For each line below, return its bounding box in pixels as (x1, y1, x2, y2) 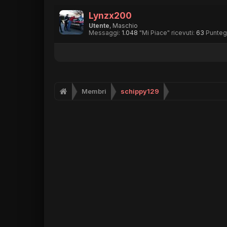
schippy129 (121, 87, 159, 95)
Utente (89, 22, 109, 29)
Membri (82, 87, 106, 95)
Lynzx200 (89, 10, 132, 21)
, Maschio (109, 22, 138, 29)
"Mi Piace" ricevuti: (139, 29, 195, 36)
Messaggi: (89, 29, 120, 36)
